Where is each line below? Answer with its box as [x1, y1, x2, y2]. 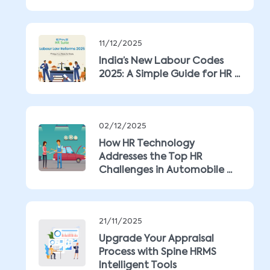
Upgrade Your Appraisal [99, 234, 214, 244]
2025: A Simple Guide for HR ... [99, 70, 240, 80]
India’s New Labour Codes [99, 57, 224, 66]
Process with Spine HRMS [99, 248, 216, 257]
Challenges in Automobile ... [99, 166, 232, 175]
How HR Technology [99, 139, 195, 149]
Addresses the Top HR [99, 152, 202, 162]
